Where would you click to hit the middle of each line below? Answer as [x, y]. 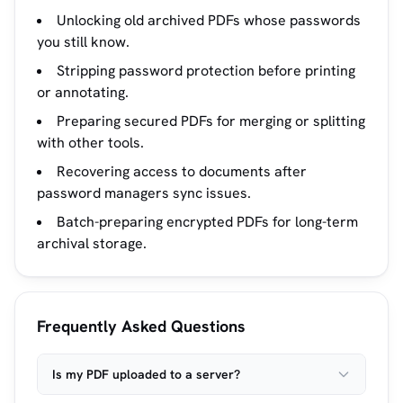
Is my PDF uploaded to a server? [146, 374]
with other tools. [90, 143]
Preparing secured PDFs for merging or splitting [211, 121]
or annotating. [83, 92]
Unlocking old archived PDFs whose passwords [209, 20]
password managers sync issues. [144, 193]
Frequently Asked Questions [141, 326]
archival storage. [92, 243]
